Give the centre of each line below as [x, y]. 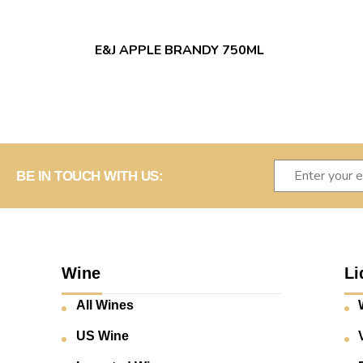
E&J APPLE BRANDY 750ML [179, 51]
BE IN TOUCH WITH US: [90, 176]
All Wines [105, 305]
